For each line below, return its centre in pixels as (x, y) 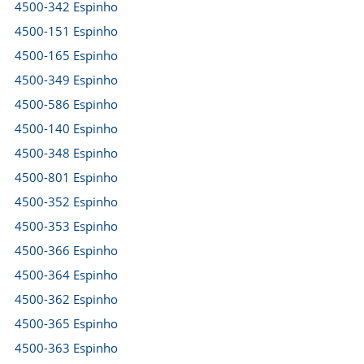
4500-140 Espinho (66, 128)
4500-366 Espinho (66, 250)
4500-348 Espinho (66, 153)
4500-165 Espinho (66, 55)
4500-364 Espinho (66, 275)
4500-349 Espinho (66, 80)
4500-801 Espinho (66, 177)
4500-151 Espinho (66, 31)
